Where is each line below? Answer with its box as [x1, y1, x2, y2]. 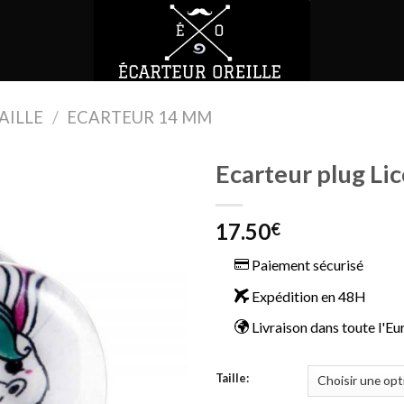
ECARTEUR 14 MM [67, 107, 213, 127]
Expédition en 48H [248, 287, 366, 305]
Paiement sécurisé [248, 256, 363, 273]
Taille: [216, 370, 249, 385]
